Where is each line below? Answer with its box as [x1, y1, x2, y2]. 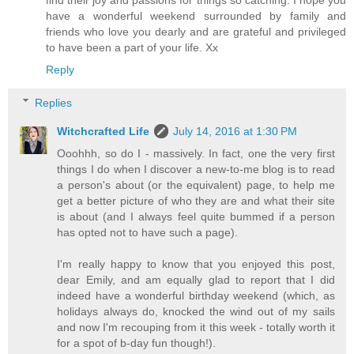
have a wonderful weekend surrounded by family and [46, 9, 346, 23]
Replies [35, 96, 73, 109]
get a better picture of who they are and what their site [57, 194, 335, 207]
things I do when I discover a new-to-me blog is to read [57, 162, 335, 175]
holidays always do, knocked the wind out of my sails [57, 304, 335, 318]
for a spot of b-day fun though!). [57, 336, 217, 349]
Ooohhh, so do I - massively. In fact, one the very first [57, 146, 335, 160]
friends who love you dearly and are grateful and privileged [46, 25, 346, 39]
